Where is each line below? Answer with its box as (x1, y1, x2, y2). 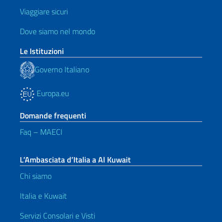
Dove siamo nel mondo (20, 25, 95, 37)
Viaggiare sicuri (20, 5, 68, 17)
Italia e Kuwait (20, 190, 67, 202)
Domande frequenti (20, 110, 86, 121)
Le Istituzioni (20, 45, 64, 57)
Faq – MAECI (20, 126, 62, 138)
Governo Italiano (35, 63, 89, 75)
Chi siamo (20, 170, 52, 182)
